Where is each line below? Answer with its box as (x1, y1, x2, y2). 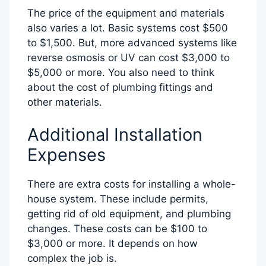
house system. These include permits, (27, 193, 208, 205)
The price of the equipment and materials (27, 7, 224, 19)
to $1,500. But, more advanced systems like (27, 36, 237, 49)
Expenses (27, 144, 106, 166)
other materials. (27, 96, 102, 108)
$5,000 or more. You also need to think (27, 66, 214, 78)
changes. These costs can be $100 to (27, 223, 207, 235)
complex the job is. (27, 252, 117, 265)
